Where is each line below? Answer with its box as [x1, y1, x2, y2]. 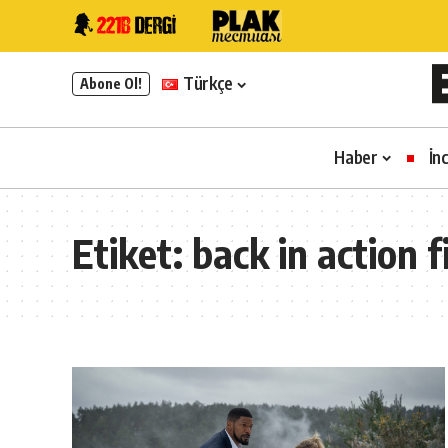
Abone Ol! [80, 75, 142, 93]
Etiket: [72, 228, 192, 279]
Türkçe [183, 72, 234, 95]
